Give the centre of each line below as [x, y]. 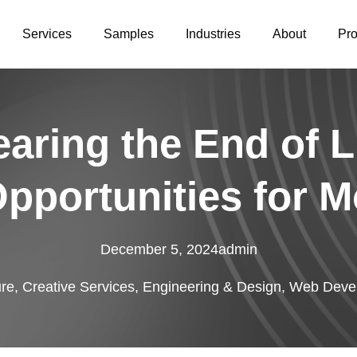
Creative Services [78, 287]
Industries [214, 34]
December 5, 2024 [159, 249]
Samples [129, 34]
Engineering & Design [212, 287]
